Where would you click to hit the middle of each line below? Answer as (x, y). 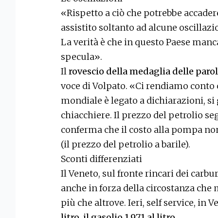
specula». (82, 57)
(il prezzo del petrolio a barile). (126, 145)
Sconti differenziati (101, 159)
